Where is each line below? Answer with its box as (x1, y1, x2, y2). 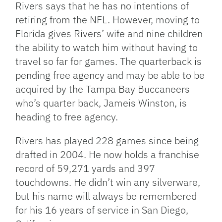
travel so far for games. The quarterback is (15, 55, 202, 68)
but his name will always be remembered (15, 189, 197, 203)
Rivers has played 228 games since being (15, 134, 199, 148)
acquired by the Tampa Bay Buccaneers (15, 82, 190, 96)
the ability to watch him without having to (15, 41, 198, 55)
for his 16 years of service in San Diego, (15, 203, 189, 217)
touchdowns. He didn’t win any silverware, (15, 175, 201, 189)
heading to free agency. (15, 110, 118, 124)
